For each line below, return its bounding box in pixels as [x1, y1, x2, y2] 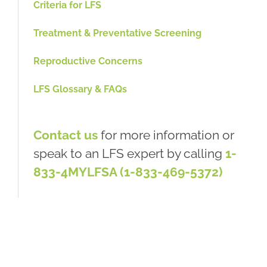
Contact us [33, 127, 98, 142]
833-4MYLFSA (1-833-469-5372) [33, 164, 222, 179]
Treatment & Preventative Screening [33, 27, 201, 39]
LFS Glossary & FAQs [33, 83, 127, 95]
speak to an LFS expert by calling [33, 145, 225, 161]
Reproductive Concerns [33, 55, 142, 67]
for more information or [97, 127, 234, 142]
